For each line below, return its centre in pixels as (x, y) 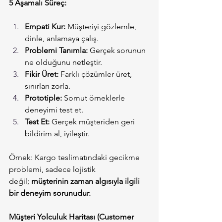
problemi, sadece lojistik (53, 169)
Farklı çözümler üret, (96, 74)
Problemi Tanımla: (56, 51)
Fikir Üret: (42, 74)
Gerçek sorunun (118, 51)
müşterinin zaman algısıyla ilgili (86, 181)
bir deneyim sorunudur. (50, 193)
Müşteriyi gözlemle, (102, 27)
